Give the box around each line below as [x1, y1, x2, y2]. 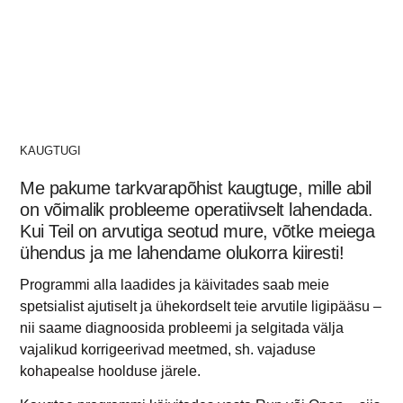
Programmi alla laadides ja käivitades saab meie [20, 276, 330, 292]
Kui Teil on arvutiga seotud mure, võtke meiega [20, 220, 375, 241]
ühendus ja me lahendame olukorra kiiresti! [20, 242, 345, 263]
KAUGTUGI [20, 143, 82, 157]
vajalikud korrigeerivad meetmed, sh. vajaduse [20, 341, 317, 357]
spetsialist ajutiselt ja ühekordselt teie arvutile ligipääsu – [20, 298, 382, 314]
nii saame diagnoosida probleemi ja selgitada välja [20, 319, 345, 336]
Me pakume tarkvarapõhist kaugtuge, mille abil [20, 177, 372, 198]
